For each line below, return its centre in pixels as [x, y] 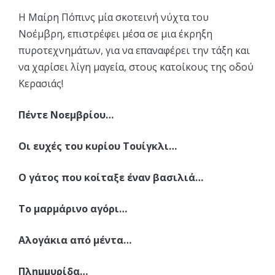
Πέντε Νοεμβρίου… [66, 115]
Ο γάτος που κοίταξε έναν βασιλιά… [111, 177]
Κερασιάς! [41, 83]
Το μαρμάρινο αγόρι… [73, 209]
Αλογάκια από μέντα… [75, 240]
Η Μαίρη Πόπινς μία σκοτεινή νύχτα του [114, 17]
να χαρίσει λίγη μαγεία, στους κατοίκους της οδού [136, 67]
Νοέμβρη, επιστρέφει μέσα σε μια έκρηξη [115, 34]
